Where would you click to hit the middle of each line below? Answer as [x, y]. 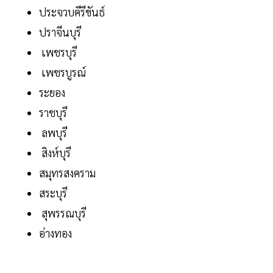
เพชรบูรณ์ [62, 73]
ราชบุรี [53, 113]
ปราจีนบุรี [60, 32]
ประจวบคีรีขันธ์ [72, 12]
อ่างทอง [55, 233]
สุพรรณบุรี [62, 213]
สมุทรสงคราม [67, 173]
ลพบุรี [53, 133]
